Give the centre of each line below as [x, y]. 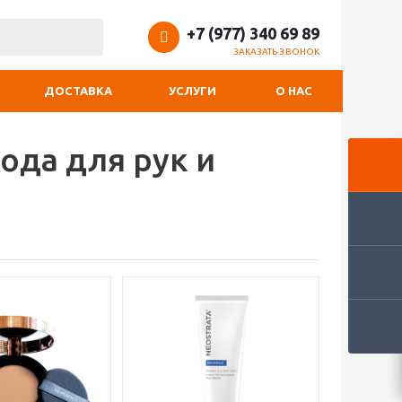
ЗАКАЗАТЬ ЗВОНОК [276, 51]
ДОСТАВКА [78, 91]
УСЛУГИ [192, 91]
